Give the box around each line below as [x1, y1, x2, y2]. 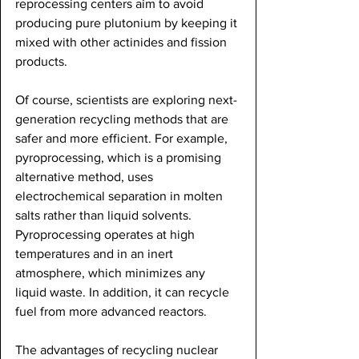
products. [15, 54, 71, 68]
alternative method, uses [15, 169, 156, 184]
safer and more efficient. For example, [15, 131, 231, 145]
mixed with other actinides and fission [15, 34, 230, 49]
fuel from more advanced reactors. [15, 304, 210, 318]
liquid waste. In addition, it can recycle [15, 284, 232, 299]
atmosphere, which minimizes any [15, 265, 208, 280]
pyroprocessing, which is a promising [15, 150, 224, 164]
